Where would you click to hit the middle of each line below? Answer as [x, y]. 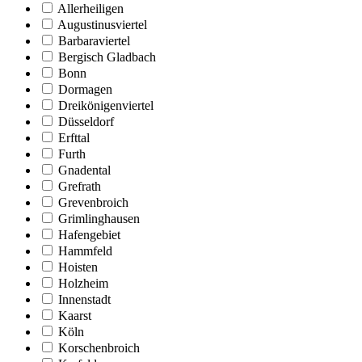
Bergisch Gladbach [107, 57]
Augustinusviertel [102, 24]
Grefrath [80, 186]
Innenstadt [84, 299]
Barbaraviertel [94, 40]
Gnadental [84, 170]
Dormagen [85, 89]
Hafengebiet [89, 234]
